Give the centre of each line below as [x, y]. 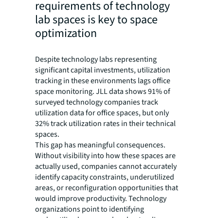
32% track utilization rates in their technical [105, 124]
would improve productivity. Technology [101, 199]
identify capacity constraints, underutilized [105, 177]
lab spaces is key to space [96, 20]
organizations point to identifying [90, 209]
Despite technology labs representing [96, 60]
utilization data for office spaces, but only [102, 113]
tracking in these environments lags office [103, 81]
